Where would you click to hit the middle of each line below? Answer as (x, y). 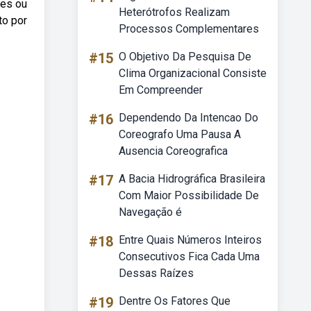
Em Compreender (161, 90)
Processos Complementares (189, 29)
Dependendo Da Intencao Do (188, 118)
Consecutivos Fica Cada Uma (189, 257)
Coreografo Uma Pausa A (180, 134)
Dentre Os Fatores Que (175, 301)
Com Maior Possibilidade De (189, 195)
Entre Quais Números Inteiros (190, 240)
